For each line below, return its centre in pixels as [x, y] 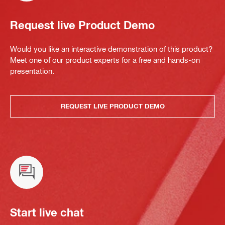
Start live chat [47, 213]
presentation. [32, 71]
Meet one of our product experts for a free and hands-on [105, 60]
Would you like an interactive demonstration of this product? [111, 48]
